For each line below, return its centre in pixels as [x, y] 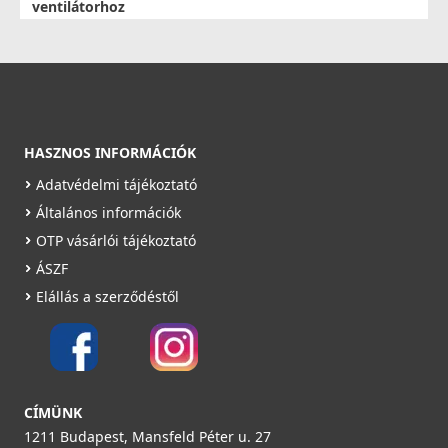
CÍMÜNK [53, 413]
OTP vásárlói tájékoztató [116, 241]
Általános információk [108, 213]
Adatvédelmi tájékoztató [116, 185]
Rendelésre [232, 97]
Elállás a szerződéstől [107, 297]
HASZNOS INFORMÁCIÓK [110, 153]
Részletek [368, 144]
